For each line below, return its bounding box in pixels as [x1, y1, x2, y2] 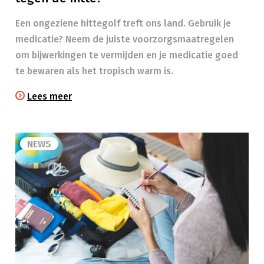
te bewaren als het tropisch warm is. [15, 65, 173, 77]
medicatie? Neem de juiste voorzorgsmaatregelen [15, 34, 234, 45]
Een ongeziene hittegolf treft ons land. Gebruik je [15, 18, 231, 29]
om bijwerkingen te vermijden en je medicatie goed [15, 49, 238, 61]
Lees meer [27, 91, 72, 102]
